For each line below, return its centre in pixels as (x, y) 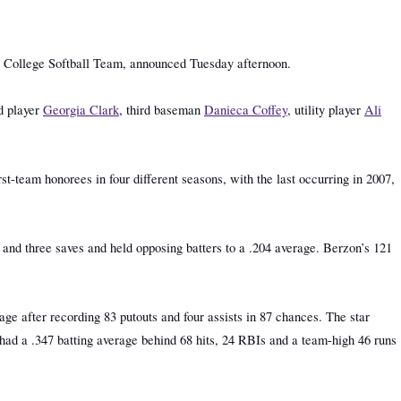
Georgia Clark (81, 110)
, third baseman (162, 110)
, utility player (326, 110)
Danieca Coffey (246, 110)
